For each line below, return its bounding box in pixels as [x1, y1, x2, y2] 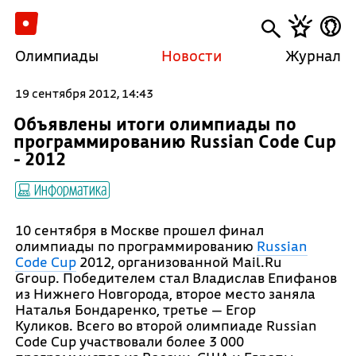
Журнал [285, 46, 342, 65]
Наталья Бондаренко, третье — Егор [14, 300, 256, 319]
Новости [161, 46, 222, 65]
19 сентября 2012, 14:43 [14, 85, 153, 101]
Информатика [30, 180, 106, 199]
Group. [14, 269, 60, 287]
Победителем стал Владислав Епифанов [59, 269, 337, 287]
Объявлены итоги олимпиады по [13, 112, 296, 135]
